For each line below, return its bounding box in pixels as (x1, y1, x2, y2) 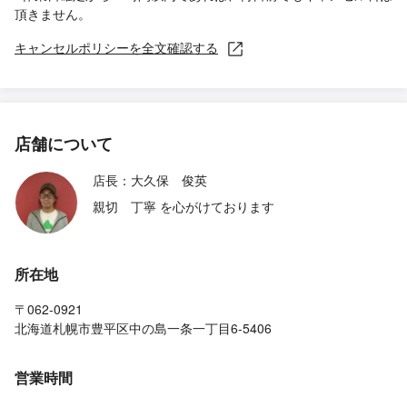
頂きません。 (15, 5, 91, 23)
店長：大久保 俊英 (93, 171, 207, 190)
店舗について (15, 132, 113, 156)
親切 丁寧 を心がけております (93, 197, 274, 216)
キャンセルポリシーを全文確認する (15, 38, 218, 56)
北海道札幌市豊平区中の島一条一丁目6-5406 (15, 319, 272, 338)
